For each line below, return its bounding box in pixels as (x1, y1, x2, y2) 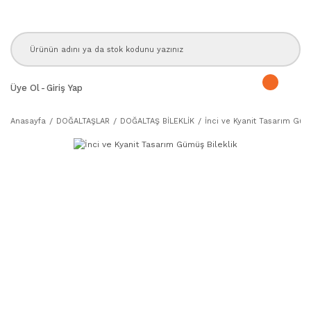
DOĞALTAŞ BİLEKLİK (120, 117, 194, 126)
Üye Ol (10, 82, 40, 93)
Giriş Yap (47, 82, 83, 93)
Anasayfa (10, 117, 46, 126)
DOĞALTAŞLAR (56, 117, 110, 126)
